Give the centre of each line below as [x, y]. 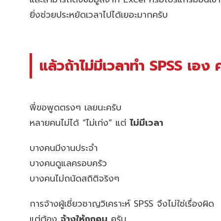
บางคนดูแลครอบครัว [68, 163]
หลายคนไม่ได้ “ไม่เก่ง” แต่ [80, 123]
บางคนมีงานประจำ [64, 148]
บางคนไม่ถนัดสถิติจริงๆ [74, 178]
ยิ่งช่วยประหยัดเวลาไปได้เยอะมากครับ [99, 15]
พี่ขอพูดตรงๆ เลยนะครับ [75, 107]
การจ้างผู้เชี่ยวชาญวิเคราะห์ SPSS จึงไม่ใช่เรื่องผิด [122, 203]
